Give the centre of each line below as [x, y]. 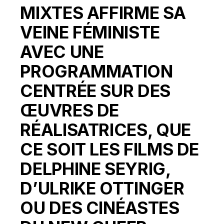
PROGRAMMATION [96, 71]
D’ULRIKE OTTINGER [102, 188]
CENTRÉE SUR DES [95, 90]
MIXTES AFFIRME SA [103, 12]
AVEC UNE [62, 51]
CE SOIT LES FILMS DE [110, 149]
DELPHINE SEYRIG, [95, 168]
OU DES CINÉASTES [100, 207]
